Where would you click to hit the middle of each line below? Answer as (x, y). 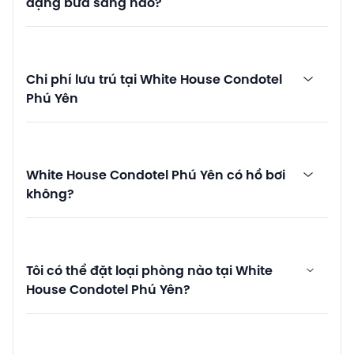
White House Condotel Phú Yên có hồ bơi (156, 175)
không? (50, 194)
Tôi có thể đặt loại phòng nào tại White (149, 271)
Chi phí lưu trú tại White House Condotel (154, 80)
